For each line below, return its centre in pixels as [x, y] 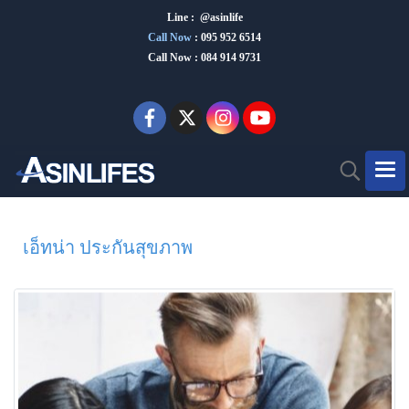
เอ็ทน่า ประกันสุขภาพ [103, 247]
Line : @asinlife [204, 17]
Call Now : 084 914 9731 [204, 58]
